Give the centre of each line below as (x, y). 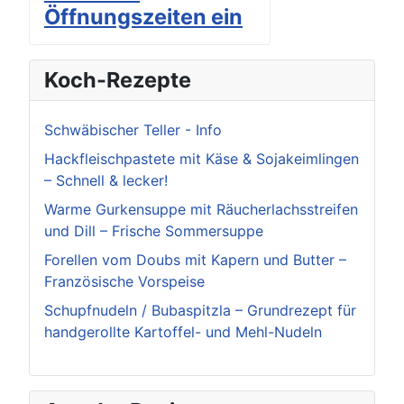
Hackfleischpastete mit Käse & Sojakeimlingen (202, 159)
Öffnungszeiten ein (143, 17)
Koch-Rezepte (118, 80)
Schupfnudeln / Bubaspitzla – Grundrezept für (200, 311)
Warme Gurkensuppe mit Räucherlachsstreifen (201, 210)
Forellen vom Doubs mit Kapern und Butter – (195, 260)
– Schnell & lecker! (106, 181)
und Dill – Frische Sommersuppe (154, 231)
